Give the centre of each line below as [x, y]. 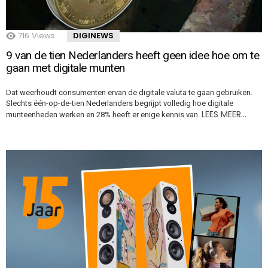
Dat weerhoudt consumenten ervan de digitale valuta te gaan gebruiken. [129, 93]
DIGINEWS [93, 36]
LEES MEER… [224, 115]
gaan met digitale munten [66, 68]
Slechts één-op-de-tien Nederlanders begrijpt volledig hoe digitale [120, 103]
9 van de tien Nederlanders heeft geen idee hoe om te [133, 56]
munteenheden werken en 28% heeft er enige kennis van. [104, 115]
